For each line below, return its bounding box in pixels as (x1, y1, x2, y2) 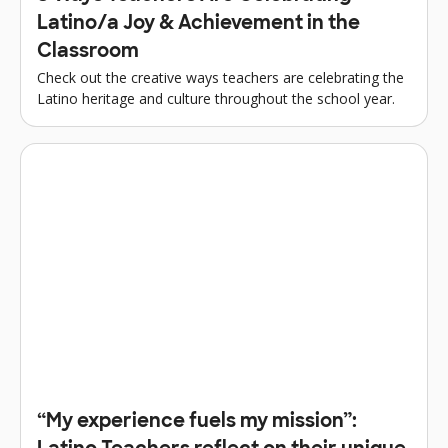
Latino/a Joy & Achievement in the (37, 14, 360, 34)
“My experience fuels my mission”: (37, 413, 357, 433)
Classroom (37, 42, 139, 62)
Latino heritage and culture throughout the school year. (37, 88, 395, 108)
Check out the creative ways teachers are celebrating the (37, 67, 404, 87)
